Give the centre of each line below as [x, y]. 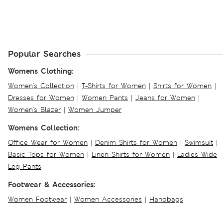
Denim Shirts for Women [136, 143]
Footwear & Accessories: [52, 185]
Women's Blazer [34, 110]
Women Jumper [95, 110]
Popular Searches [44, 54]
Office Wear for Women [48, 143]
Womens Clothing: [41, 71]
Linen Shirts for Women [131, 155]
